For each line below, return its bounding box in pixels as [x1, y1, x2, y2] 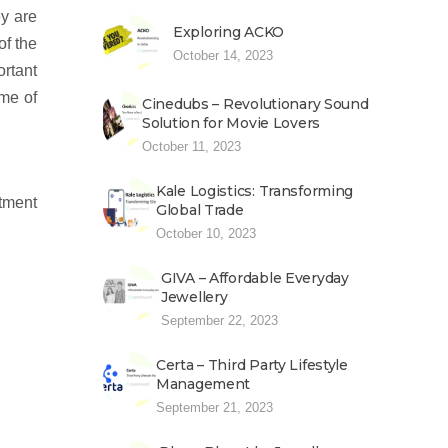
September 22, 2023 [161, 313, 278, 328]
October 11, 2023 [142, 139, 241, 154]
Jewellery [161, 288, 228, 306]
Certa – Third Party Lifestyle [156, 356, 348, 374]
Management [156, 375, 251, 393]
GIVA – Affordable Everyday [161, 269, 349, 287]
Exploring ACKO [173, 23, 285, 41]
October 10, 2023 [156, 226, 256, 241]
